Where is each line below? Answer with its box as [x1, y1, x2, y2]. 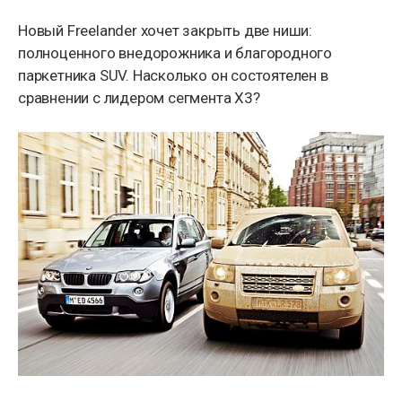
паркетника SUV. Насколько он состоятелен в [18, 66, 328, 85]
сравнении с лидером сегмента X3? [18, 89, 260, 108]
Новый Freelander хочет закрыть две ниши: [18, 22, 312, 40]
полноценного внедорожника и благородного [18, 44, 332, 63]
